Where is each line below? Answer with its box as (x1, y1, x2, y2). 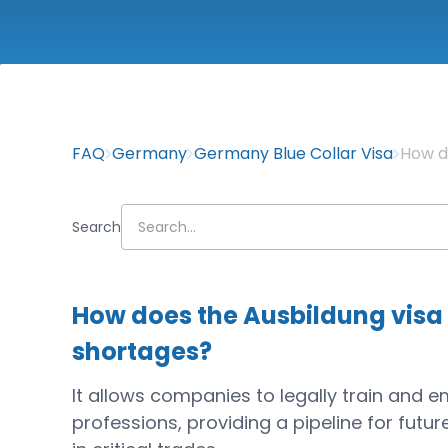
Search (72, 217, 122, 237)
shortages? (72, 335, 213, 368)
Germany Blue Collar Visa (194, 142, 394, 165)
